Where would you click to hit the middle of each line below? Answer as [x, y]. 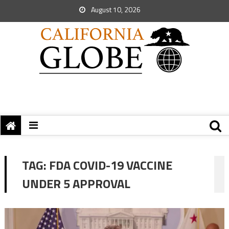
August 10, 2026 [115, 9]
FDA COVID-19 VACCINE [110, 165]
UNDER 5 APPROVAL [76, 184]
